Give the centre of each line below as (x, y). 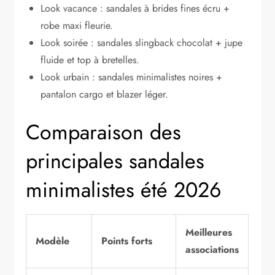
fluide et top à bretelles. (90, 60)
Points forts (127, 241)
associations (212, 250)
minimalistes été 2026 (124, 190)
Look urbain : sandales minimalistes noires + (132, 77)
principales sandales (115, 161)
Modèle (53, 241)
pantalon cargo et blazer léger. (105, 95)
